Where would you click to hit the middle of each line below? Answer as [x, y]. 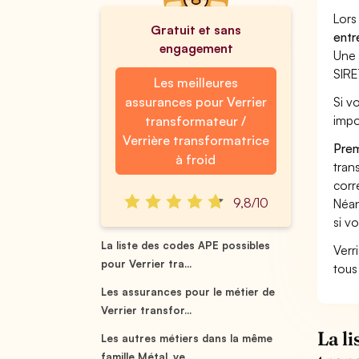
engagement [196, 48]
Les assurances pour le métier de [188, 292]
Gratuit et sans [196, 30]
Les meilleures [196, 83]
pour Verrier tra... [147, 264]
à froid [196, 159]
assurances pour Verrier [196, 102]
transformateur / [196, 121]
